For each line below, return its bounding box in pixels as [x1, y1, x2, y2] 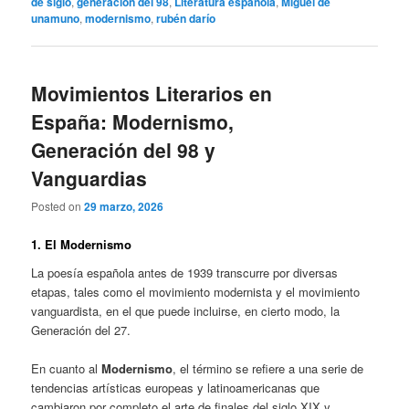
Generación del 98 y [31, 136, 216, 164]
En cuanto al [31, 360, 102, 378]
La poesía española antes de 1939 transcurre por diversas [31, 264, 339, 282]
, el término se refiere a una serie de [173, 360, 364, 378]
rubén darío [156, 9, 216, 26]
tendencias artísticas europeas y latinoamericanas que [31, 379, 320, 397]
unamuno [31, 9, 80, 26]
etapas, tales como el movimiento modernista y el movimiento [31, 283, 361, 301]
